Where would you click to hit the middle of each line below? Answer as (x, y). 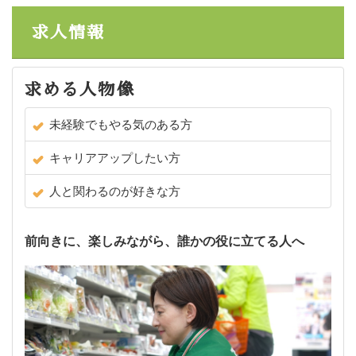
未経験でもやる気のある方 (121, 124)
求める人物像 (80, 89)
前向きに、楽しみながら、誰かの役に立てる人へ (164, 240)
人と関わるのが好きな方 (115, 190)
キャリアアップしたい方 (115, 157)
